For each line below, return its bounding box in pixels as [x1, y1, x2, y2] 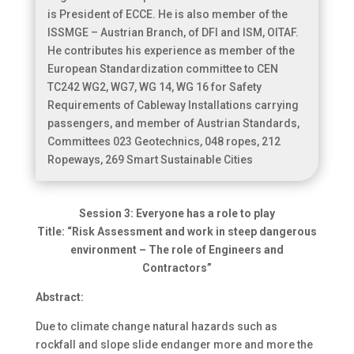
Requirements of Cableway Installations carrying [47, 99, 299, 111]
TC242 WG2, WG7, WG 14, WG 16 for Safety [47, 81, 262, 93]
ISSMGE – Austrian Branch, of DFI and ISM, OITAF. [47, 26, 299, 39]
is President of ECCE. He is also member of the [47, 8, 288, 21]
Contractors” [141, 262, 212, 274]
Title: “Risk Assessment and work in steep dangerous [36, 225, 317, 238]
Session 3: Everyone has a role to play [78, 207, 275, 220]
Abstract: [35, 291, 84, 303]
